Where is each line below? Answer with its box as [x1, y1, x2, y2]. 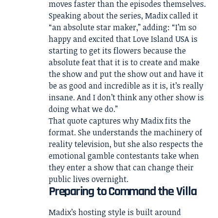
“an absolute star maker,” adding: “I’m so [49, 22, 197, 33]
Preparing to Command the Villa [49, 183, 197, 200]
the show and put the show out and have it [49, 69, 203, 80]
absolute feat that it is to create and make [49, 57, 200, 68]
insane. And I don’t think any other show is [49, 92, 204, 103]
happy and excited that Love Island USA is [49, 34, 198, 45]
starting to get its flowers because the [49, 45, 186, 56]
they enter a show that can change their [49, 162, 194, 173]
